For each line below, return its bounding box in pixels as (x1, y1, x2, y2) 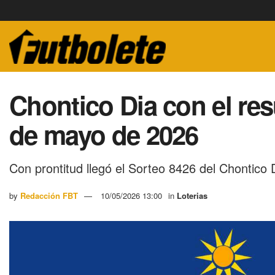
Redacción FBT (20, 189, 78, 201)
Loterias (177, 189, 207, 201)
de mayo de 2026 (9, 116, 198, 153)
